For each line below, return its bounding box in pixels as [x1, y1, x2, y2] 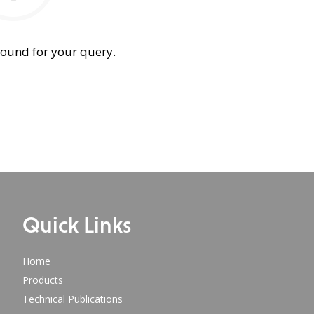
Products [22, 273, 63, 287]
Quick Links [22, 212, 131, 238]
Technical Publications [22, 292, 123, 306]
